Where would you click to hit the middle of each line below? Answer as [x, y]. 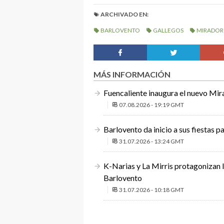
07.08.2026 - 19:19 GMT [151, 105]
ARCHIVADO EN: [124, 14]
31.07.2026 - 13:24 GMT [151, 141]
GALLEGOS [168, 30]
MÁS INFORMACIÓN [132, 74]
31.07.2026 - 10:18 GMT [151, 190]
